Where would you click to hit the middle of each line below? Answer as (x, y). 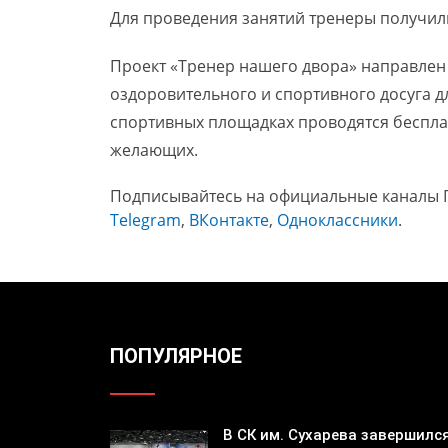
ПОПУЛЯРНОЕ (175, 356)
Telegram (145, 220)
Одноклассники (337, 220)
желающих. (153, 150)
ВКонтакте (228, 220)
